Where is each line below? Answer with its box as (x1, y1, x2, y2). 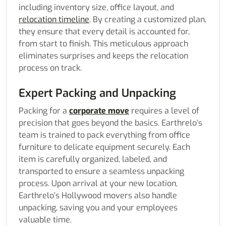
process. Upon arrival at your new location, (19, 178, 178, 189)
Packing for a (19, 105, 69, 117)
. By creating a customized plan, (89, 14, 206, 25)
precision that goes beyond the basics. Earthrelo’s (19, 118, 202, 129)
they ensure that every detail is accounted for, (19, 26, 190, 37)
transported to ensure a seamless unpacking (19, 166, 184, 177)
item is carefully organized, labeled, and (19, 154, 167, 165)
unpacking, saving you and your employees (19, 202, 178, 213)
